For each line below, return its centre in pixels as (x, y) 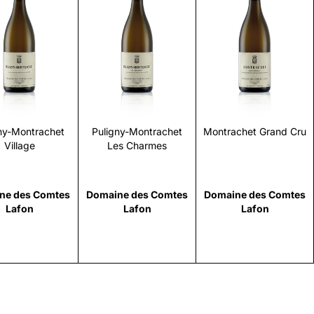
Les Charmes (137, 146)
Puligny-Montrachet (137, 132)
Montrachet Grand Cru (255, 132)
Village (19, 146)
